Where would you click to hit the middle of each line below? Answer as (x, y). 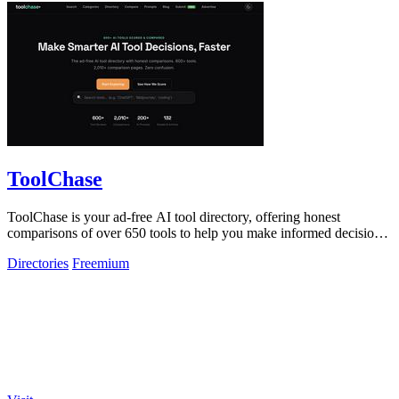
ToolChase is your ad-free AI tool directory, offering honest (174, 216)
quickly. (29, 248)
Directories (38, 263)
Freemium (101, 263)
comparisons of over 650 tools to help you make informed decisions (197, 232)
